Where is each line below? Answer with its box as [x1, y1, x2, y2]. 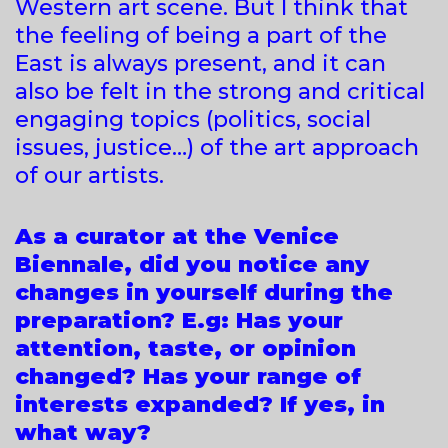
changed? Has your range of [15, 362, 361, 390]
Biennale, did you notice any [15, 250, 369, 278]
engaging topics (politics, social [15, 105, 371, 133]
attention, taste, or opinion [15, 334, 356, 362]
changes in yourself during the [15, 278, 393, 306]
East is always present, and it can [15, 49, 386, 77]
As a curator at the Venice [15, 222, 339, 250]
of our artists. [15, 161, 170, 189]
